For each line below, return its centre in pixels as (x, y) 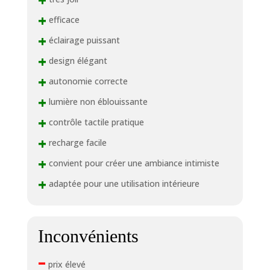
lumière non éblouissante (97, 102)
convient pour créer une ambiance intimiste (133, 163)
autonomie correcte (87, 81)
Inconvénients (88, 236)
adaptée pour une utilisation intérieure (123, 184)
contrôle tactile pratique (95, 122)
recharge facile (76, 143)
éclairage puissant (83, 40)
